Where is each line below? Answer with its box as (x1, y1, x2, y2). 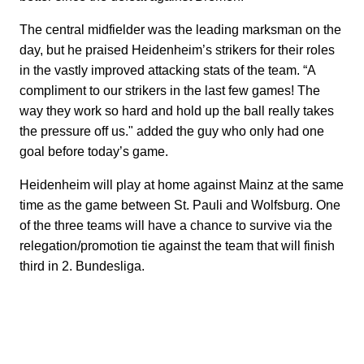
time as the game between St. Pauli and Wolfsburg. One (19, 197, 340, 212)
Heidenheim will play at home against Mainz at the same (19, 177, 344, 192)
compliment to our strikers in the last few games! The (19, 83, 320, 97)
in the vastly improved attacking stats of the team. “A (19, 63, 315, 77)
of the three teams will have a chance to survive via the (19, 218, 332, 232)
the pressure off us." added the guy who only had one (19, 123, 324, 138)
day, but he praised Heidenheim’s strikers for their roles (19, 42, 335, 57)
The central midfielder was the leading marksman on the (19, 22, 341, 37)
